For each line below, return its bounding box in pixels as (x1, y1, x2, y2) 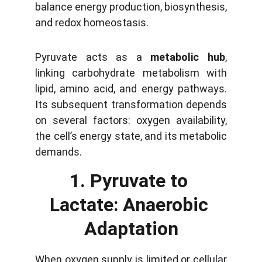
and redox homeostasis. (35, 16, 149, 29)
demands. (35, 146, 82, 158)
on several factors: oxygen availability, (35, 114, 227, 126)
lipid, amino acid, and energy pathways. (35, 82, 227, 95)
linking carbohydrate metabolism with (35, 67, 227, 79)
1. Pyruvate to (70, 170, 192, 192)
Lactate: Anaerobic (49, 194, 213, 216)
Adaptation (84, 218, 178, 240)
